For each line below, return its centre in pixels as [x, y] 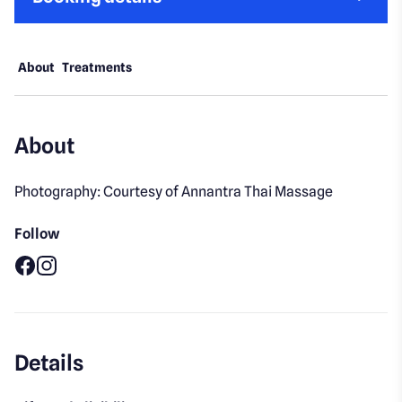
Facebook [46, 285]
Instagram [71, 285]
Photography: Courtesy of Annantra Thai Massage [174, 192]
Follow [38, 234]
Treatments [97, 68]
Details [49, 363]
